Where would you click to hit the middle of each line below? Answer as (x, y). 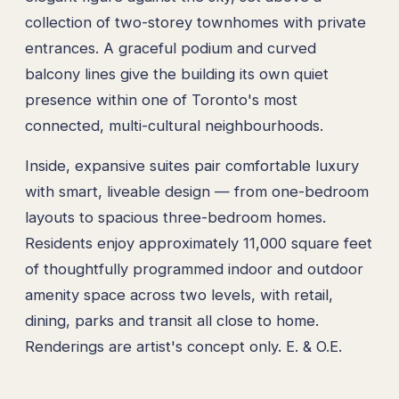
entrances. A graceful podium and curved (171, 48)
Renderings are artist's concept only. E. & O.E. (183, 346)
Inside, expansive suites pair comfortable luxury (192, 165)
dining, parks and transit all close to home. (172, 320)
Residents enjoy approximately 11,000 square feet (199, 243)
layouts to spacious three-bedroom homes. (175, 217)
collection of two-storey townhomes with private (195, 22)
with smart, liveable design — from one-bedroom (197, 191)
